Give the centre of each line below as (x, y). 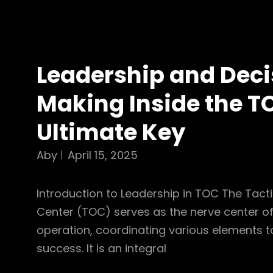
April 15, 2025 (103, 155)
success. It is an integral (101, 248)
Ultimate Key (111, 132)
